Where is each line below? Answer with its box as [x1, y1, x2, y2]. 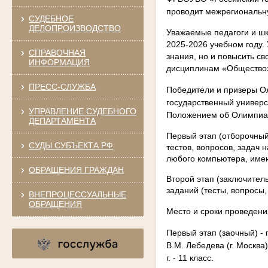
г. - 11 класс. [166, 252, 214, 263]
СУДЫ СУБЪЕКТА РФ [28, 140, 113, 150]
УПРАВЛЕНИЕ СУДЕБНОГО [28, 106, 136, 116]
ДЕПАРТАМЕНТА [28, 115, 96, 126]
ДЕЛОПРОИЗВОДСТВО [28, 23, 121, 33]
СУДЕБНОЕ [28, 13, 74, 23]
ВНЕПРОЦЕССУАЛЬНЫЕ [28, 189, 126, 199]
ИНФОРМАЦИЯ [28, 57, 90, 67]
